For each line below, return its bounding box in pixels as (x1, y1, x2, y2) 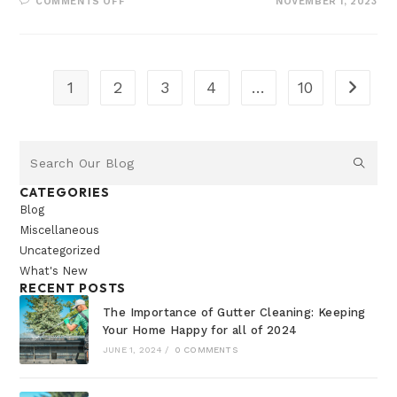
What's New (19, 264, 89, 278)
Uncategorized (19, 244, 101, 258)
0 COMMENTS (174, 344, 237, 354)
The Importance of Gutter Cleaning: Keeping (102, 305, 366, 319)
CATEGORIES (19, 184, 111, 201)
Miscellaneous (19, 223, 100, 237)
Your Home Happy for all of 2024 (102, 323, 298, 337)
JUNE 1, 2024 (102, 344, 163, 354)
